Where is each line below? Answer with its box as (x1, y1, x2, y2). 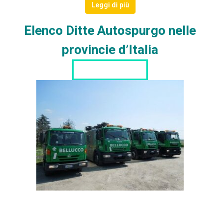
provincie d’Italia (62, 42, 158, 57)
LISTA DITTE (85, 66, 135, 73)
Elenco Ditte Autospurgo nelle (24, 23, 196, 38)
